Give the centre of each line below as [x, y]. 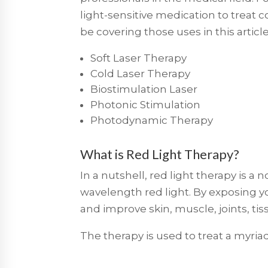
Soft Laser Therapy [139, 58]
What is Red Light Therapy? [160, 154]
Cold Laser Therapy [141, 73]
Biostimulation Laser [144, 89]
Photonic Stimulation [146, 104]
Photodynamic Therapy [152, 120]
